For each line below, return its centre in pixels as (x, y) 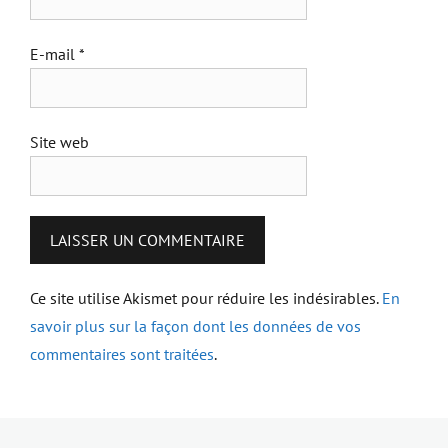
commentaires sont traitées (122, 354)
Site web (59, 142)
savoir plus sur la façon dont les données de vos (195, 326)
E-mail (54, 54)
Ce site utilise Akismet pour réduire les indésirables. (206, 298)
